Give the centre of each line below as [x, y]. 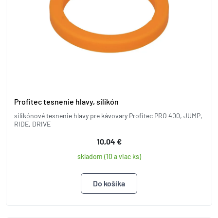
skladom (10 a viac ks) [109, 156]
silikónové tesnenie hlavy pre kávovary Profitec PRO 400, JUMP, [108, 116]
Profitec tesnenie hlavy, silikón [66, 101]
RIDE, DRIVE [32, 124]
